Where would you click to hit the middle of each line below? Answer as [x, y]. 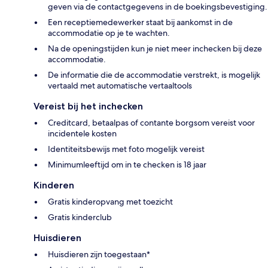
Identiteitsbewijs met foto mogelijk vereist [126, 149]
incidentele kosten [82, 134]
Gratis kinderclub [80, 217]
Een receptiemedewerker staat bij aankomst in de [140, 22]
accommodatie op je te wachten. [109, 33]
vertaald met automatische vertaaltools [120, 86]
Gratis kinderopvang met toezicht [110, 202]
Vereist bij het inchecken [88, 106]
